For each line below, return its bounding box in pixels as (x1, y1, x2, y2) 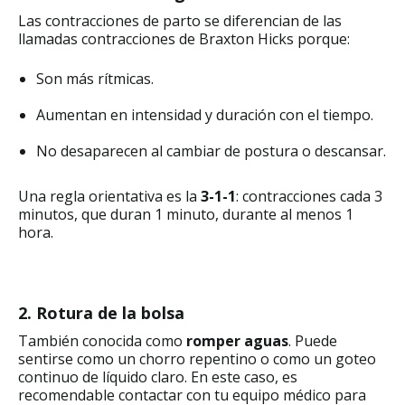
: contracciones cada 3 (236, 185, 382, 206)
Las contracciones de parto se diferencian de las (18, 10, 342, 31)
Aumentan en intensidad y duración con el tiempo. (36, 104, 373, 125)
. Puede (288, 330, 337, 351)
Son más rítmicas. (36, 68, 154, 89)
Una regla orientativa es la (18, 185, 201, 206)
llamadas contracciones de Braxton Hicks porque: (18, 28, 350, 49)
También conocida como (18, 330, 186, 351)
